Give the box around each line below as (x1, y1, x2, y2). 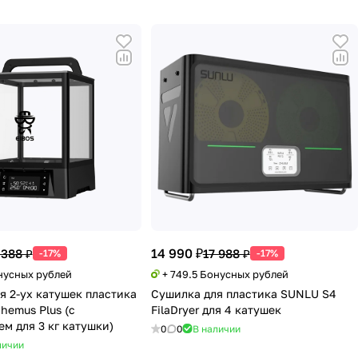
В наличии (192, 322, 241, 335)
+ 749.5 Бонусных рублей (161, 267, 288, 280)
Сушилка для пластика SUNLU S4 (150, 286, 336, 300)
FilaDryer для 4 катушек (150, 302, 281, 316)
